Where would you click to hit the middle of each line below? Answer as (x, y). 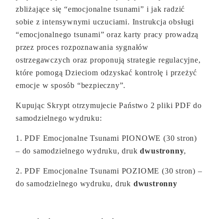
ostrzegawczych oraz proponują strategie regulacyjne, (108, 60)
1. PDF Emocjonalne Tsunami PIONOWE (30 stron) (106, 138)
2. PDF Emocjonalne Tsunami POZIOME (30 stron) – (109, 171)
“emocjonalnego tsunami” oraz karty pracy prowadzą (107, 35)
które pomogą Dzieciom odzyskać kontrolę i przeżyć (107, 73)
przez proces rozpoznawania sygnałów (82, 47)
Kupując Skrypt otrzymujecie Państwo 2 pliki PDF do (109, 106)
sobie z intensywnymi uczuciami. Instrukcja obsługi (105, 22)
